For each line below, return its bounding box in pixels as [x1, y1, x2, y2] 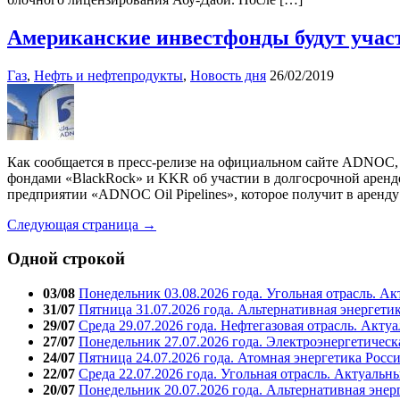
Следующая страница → [7, 216, 156, 232]
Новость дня [190, 67, 266, 83]
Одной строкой [7, 249, 125, 269]
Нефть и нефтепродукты [34, 67, 183, 83]
